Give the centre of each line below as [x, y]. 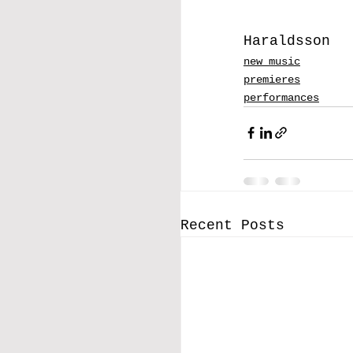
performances [281, 97]
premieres [272, 79]
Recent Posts [232, 225]
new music [272, 61]
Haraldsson [287, 41]
